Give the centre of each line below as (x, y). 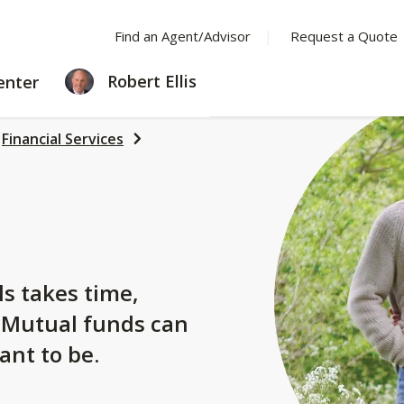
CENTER (78, 98)
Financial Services (63, 139)
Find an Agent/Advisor (182, 36)
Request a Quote (344, 36)
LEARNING (87, 78)
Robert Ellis (150, 81)
